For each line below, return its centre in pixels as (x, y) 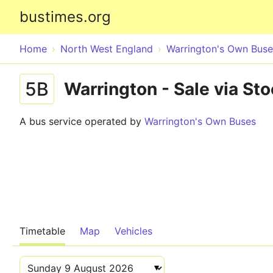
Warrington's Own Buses (200, 121)
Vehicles (133, 231)
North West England (107, 49)
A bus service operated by (82, 121)
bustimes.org (65, 17)
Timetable (42, 231)
